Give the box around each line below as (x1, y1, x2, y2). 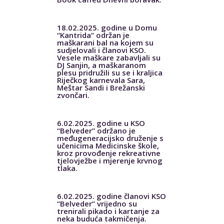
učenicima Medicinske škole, (56, 140, 159, 150)
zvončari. (56, 89, 89, 100)
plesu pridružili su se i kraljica (56, 67, 162, 77)
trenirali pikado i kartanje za (56, 205, 159, 216)
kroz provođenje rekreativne (56, 147, 160, 158)
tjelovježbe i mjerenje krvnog (56, 155, 162, 165)
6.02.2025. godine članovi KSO (56, 190, 166, 201)
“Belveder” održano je (56, 125, 135, 135)
